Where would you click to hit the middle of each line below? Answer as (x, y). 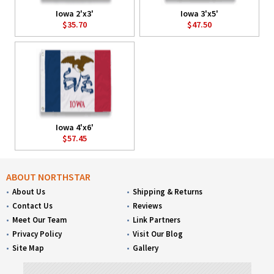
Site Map (28, 248)
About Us (29, 192)
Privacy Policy (37, 234)
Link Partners (157, 220)
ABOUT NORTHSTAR (48, 177)
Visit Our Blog (158, 234)
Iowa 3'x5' (199, 13)
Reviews (148, 206)
